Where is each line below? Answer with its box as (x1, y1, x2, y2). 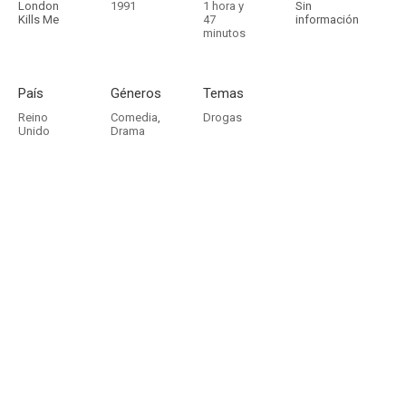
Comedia (111, 111, 158, 124)
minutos (203, 26, 246, 40)
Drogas (203, 111, 242, 124)
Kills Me (18, 13, 59, 26)
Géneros (111, 85, 161, 101)
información (295, 13, 359, 26)
